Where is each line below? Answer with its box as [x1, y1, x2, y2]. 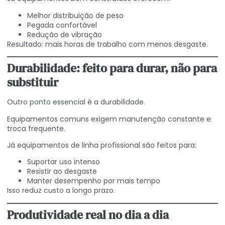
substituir [7, 74, 58, 91]
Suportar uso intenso [27, 157, 100, 167]
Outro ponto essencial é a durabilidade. [7, 97, 145, 107]
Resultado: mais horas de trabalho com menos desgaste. [7, 39, 208, 49]
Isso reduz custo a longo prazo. [7, 185, 115, 196]
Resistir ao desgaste [27, 166, 97, 177]
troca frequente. [7, 123, 65, 134]
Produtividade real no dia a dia [7, 206, 169, 223]
